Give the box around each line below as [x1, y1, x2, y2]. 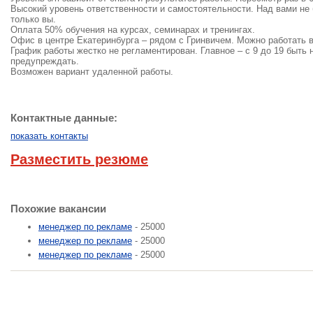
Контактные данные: [10, 112, 117, 124]
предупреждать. [10, 56, 79, 66]
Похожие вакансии [10, 203, 106, 214]
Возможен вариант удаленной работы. [10, 66, 173, 77]
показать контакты [10, 131, 88, 141]
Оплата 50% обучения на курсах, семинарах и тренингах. [10, 24, 255, 35]
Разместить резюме [10, 152, 148, 167]
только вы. [10, 14, 56, 24]
